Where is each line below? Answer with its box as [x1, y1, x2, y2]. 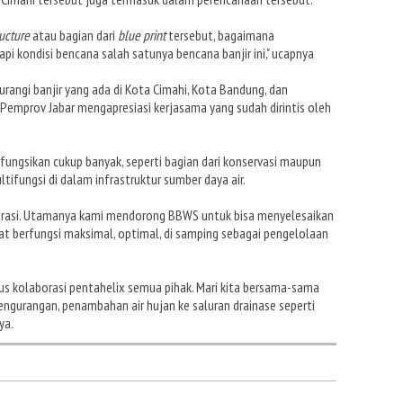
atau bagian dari [30, 25, 118, 44]
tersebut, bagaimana [166, 25, 274, 44]
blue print [118, 25, 166, 44]
